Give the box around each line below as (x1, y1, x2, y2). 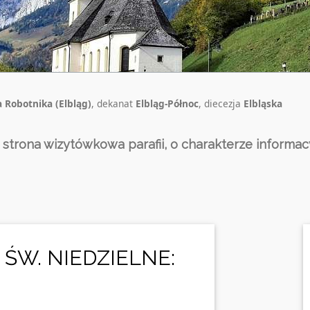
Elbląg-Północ (136, 97, 199, 111)
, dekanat (91, 97, 136, 111)
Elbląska (244, 97, 282, 111)
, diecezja (199, 97, 244, 111)
